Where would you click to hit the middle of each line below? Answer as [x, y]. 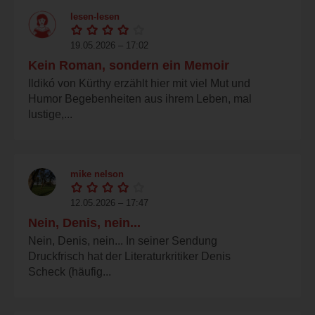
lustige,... [50, 114]
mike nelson [97, 174]
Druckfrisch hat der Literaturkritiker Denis [129, 256]
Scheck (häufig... [70, 271]
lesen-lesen [95, 16]
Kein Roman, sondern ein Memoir [129, 65]
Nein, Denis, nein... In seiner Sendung [123, 240]
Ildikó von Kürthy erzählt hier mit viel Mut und [139, 83]
